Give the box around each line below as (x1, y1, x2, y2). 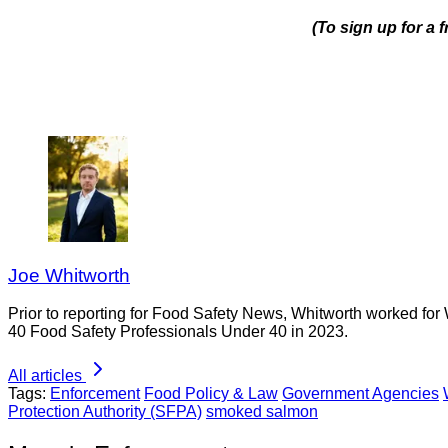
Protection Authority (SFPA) (8, 403, 202, 421)
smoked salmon (206, 403, 318, 421)
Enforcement (50, 385, 140, 403)
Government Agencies (282, 385, 439, 403)
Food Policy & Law (144, 385, 278, 403)
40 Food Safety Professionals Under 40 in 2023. (8, 323, 348, 341)
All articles (8, 367, 82, 385)
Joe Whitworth (8, 264, 130, 286)
